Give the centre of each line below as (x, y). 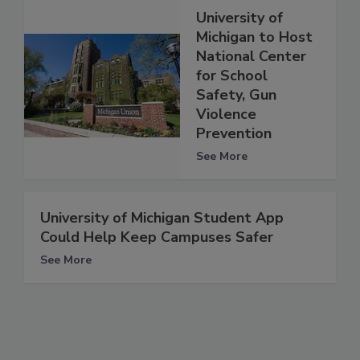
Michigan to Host (254, 37)
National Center (251, 56)
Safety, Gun (236, 94)
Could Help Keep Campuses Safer (157, 237)
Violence (226, 114)
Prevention (234, 133)
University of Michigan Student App (162, 217)
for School (232, 75)
